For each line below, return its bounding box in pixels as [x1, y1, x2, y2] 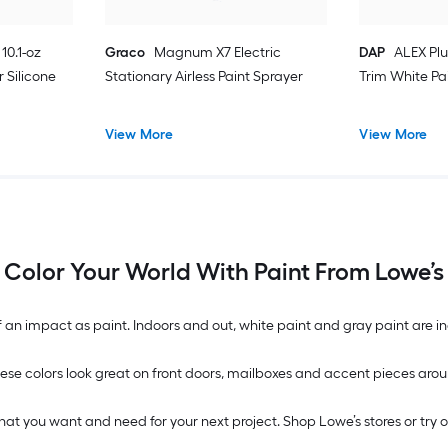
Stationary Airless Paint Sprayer [104, 67, 303, 85]
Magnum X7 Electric [153, 43, 281, 61]
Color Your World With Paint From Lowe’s [4, 257, 444, 287]
